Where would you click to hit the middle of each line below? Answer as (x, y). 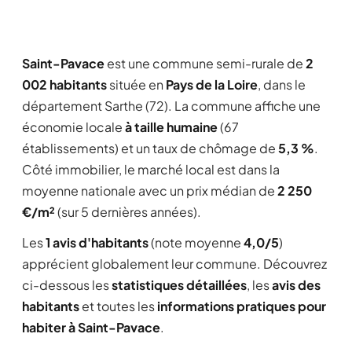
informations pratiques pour (242, 306)
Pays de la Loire (212, 84)
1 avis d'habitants (97, 242)
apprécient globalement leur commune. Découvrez (174, 264)
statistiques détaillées (179, 285)
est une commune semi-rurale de (205, 63)
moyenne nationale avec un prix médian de (150, 191)
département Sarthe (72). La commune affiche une (171, 106)
